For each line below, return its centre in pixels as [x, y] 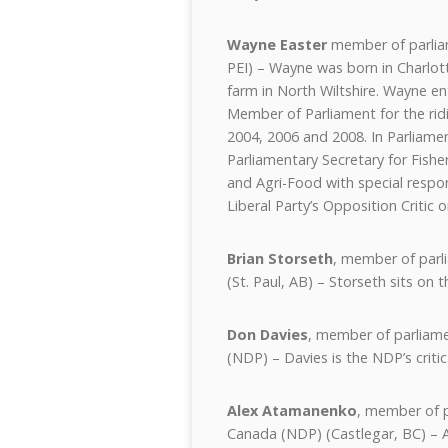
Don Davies [267, 334]
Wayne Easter [277, 44]
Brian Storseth [280, 258]
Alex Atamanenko [292, 410]
